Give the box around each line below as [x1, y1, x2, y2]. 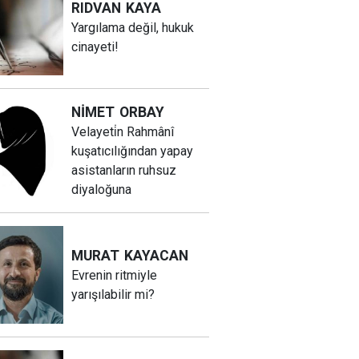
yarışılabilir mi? [71, 286, 155, 302]
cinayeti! [71, 38, 119, 54]
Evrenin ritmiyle [71, 267, 157, 283]
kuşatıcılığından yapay [71, 143, 193, 159]
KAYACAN [123, 247, 188, 264]
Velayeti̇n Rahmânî [71, 124, 174, 140]
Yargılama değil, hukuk [71, 19, 194, 35]
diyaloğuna [71, 182, 131, 198]
